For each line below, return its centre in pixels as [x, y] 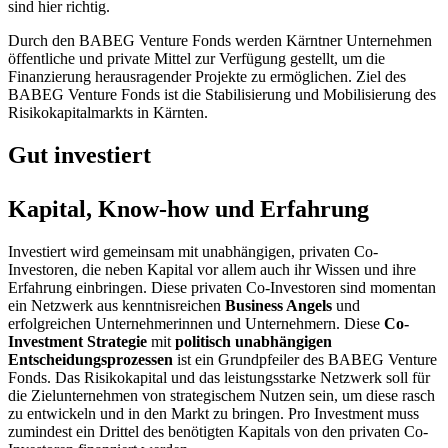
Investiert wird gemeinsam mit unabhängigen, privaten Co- [193, 252]
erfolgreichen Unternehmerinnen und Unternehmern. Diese [196, 324]
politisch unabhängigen [253, 342]
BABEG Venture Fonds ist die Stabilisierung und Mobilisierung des [222, 95]
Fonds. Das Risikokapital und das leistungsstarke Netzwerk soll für [219, 378]
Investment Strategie [77, 342]
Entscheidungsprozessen [90, 360]
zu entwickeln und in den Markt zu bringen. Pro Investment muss [213, 414]
